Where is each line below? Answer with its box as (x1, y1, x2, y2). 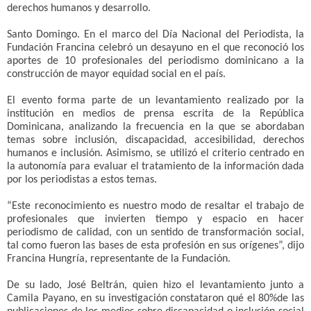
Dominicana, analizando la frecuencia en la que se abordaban (7, 121, 304, 133)
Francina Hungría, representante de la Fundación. (7, 253, 230, 265)
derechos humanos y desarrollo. (7, 3, 151, 15)
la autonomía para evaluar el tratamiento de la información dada (7, 161, 304, 173)
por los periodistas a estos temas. (7, 174, 157, 186)
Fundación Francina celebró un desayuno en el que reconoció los (7, 42, 304, 54)
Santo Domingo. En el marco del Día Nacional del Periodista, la (7, 29, 304, 41)
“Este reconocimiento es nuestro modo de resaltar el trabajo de (7, 201, 304, 212)
